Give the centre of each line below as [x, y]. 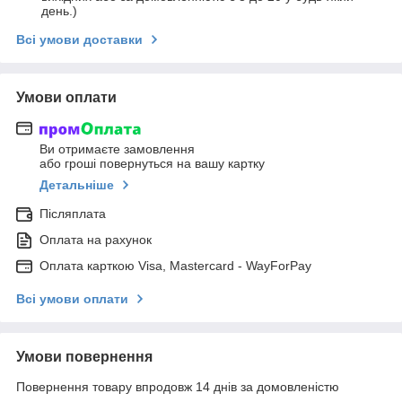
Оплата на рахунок [96, 240]
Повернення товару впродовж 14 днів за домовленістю [178, 387]
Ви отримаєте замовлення [117, 149]
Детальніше [77, 185]
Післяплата [73, 214]
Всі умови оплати [72, 299]
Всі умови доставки [79, 39]
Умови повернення [84, 357]
